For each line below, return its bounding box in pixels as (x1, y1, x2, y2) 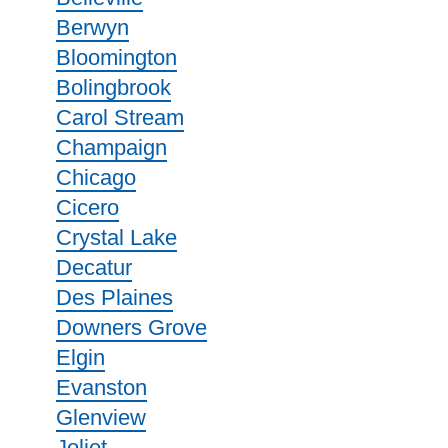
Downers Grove (56, 315, 207, 340)
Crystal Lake (56, 225, 177, 250)
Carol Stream (56, 105, 184, 130)
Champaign (56, 135, 167, 160)
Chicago (56, 165, 136, 190)
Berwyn (56, 15, 129, 40)
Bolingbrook (56, 75, 171, 100)
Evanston (56, 375, 147, 400)
